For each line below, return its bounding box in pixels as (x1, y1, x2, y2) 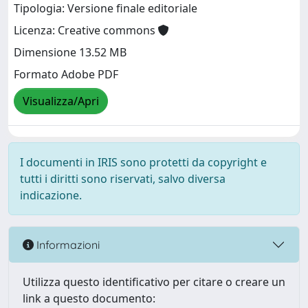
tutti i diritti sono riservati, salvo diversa (20, 171, 225, 186)
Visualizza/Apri (23, 93, 99, 109)
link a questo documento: (23, 291, 155, 306)
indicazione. (20, 188, 82, 203)
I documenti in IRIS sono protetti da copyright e (20, 155, 267, 170)
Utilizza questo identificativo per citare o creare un (23, 274, 285, 289)
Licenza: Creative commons (14, 23, 158, 38)
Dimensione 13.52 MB (14, 45, 126, 60)
